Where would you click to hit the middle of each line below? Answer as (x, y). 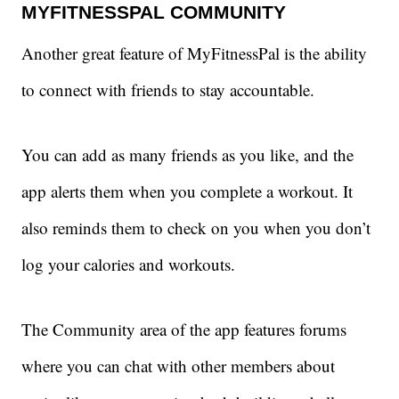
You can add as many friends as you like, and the (187, 155)
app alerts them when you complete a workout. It (187, 191)
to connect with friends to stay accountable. (171, 90)
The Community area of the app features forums (184, 330)
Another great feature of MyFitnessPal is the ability (194, 53)
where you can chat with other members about (178, 366)
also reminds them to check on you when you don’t (196, 228)
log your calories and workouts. (128, 265)
